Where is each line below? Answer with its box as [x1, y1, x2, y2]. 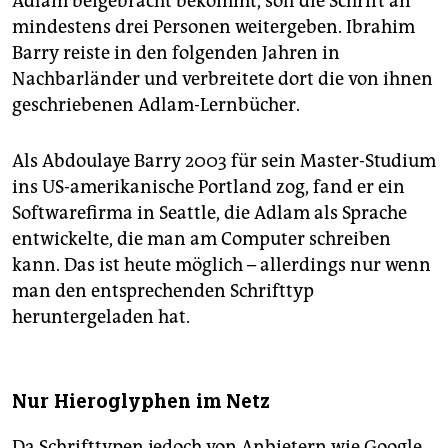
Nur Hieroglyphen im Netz [12, 389, 270, 415]
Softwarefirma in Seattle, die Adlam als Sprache [12, 202, 407, 225]
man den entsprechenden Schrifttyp [12, 280, 314, 303]
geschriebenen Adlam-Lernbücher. [12, 94, 300, 117]
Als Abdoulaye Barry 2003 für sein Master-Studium [12, 150, 436, 173]
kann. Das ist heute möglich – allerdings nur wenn [12, 254, 431, 277]
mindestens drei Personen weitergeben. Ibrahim [12, 16, 415, 39]
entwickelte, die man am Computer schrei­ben [12, 228, 391, 251]
